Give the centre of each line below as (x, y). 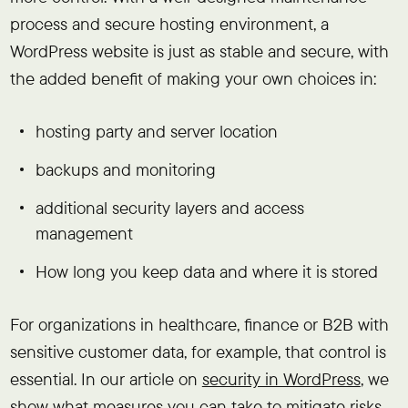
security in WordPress (281, 378)
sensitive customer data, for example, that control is (198, 351)
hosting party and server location (157, 131)
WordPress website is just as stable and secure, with (199, 51)
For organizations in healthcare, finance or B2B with (199, 324)
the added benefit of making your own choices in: (193, 78)
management (85, 233)
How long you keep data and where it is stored (207, 272)
